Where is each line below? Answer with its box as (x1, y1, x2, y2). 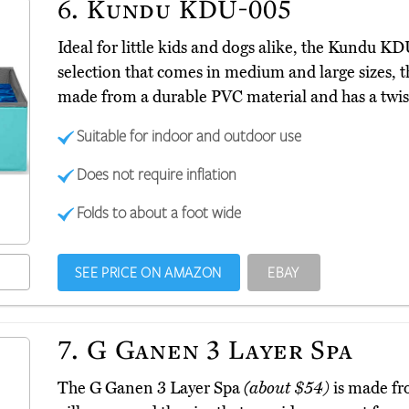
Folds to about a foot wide (77, 202, 242, 223)
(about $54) (243, 378, 330, 399)
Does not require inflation (77, 163, 237, 184)
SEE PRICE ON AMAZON (75, 263, 222, 282)
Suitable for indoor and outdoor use (77, 125, 302, 146)
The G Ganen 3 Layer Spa (57, 378, 244, 399)
